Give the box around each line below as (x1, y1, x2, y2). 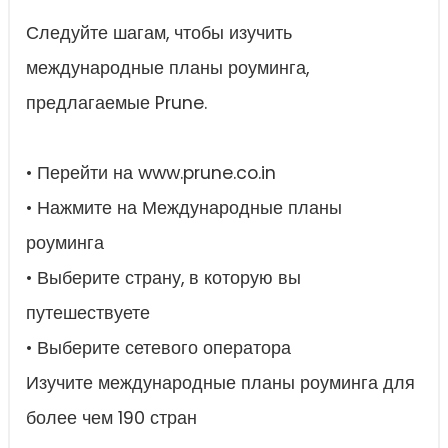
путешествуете (26, 301, 150, 326)
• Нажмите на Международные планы (26, 196, 342, 221)
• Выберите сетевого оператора (26, 336, 291, 361)
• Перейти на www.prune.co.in (26, 161, 276, 186)
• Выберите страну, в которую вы (26, 266, 301, 291)
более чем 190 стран (26, 406, 197, 431)
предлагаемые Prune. (26, 91, 207, 116)
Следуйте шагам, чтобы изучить (26, 21, 292, 46)
